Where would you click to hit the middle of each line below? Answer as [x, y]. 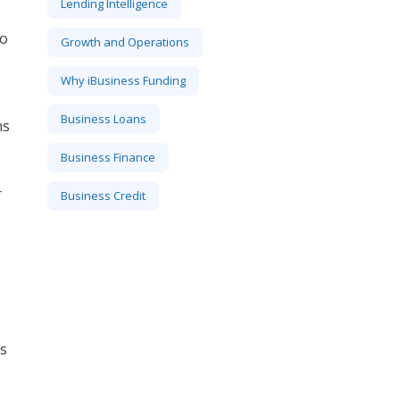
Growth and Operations [125, 42]
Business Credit [103, 196]
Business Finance [108, 157]
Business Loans [103, 119]
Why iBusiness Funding [123, 80]
